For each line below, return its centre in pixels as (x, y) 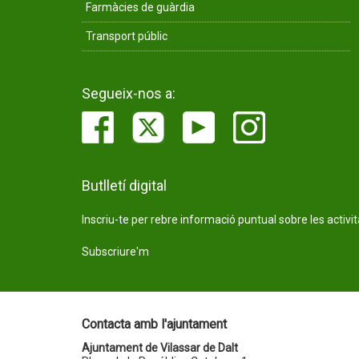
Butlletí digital (124, 185)
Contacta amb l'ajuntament (154, 324)
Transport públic (127, 36)
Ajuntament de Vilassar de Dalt (160, 347)
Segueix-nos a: (129, 93)
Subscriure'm (115, 251)
